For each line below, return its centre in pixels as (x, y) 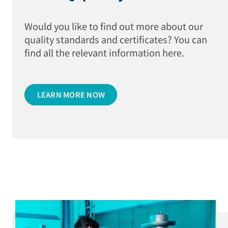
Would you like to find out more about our (114, 26)
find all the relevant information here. (105, 53)
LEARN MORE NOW (71, 94)
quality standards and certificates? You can (116, 39)
